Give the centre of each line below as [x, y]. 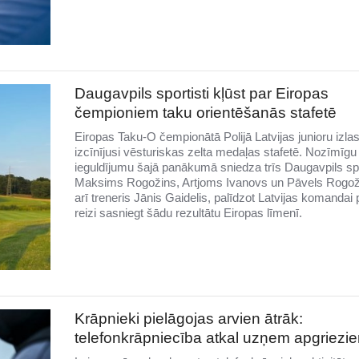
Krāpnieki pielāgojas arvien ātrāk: [188, 319]
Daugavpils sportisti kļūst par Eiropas [201, 93]
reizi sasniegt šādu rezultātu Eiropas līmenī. [188, 212]
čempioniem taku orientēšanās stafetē [205, 112]
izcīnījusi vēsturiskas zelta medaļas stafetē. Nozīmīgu [215, 151]
